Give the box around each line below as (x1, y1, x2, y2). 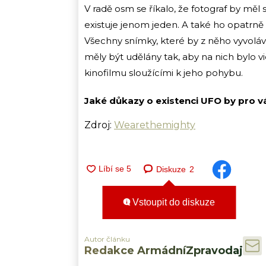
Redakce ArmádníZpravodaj (84, 244, 243, 258)
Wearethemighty (114, 119, 195, 131)
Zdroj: (84, 119, 114, 131)
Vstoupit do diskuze (130, 197, 215, 207)
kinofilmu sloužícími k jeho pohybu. (84, 67, 243, 79)
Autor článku (84, 235, 130, 244)
